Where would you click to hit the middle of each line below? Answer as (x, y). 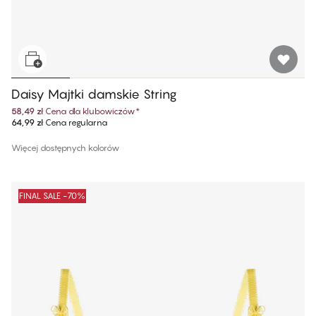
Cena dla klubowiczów (90, 111)
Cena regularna (75, 122)
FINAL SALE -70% (52, 195)
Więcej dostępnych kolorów (66, 147)
